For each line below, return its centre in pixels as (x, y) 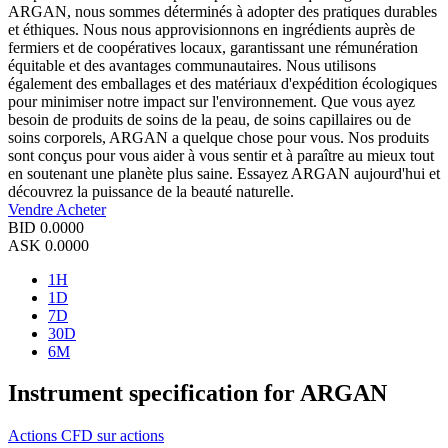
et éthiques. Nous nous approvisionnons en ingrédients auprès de (211, 29)
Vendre (32, 209)
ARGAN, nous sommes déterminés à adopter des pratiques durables (222, 11)
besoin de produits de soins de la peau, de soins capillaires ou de (209, 119)
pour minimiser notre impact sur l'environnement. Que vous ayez (211, 101)
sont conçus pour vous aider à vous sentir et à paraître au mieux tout (221, 155)
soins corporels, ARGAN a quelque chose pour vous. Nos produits (218, 137)
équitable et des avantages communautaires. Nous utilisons (192, 65)
